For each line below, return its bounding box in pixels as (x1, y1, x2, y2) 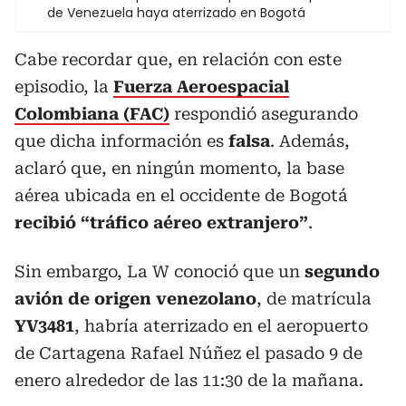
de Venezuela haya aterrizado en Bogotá (47, 3, 305, 22)
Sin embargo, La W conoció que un (14, 261, 304, 281)
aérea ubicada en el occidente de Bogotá (14, 185, 348, 205)
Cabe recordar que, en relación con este (14, 49, 342, 69)
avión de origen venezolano (14, 288, 256, 308)
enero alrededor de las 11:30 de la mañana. (14, 370, 363, 390)
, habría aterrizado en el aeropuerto (74, 315, 368, 335)
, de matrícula (256, 288, 372, 308)
